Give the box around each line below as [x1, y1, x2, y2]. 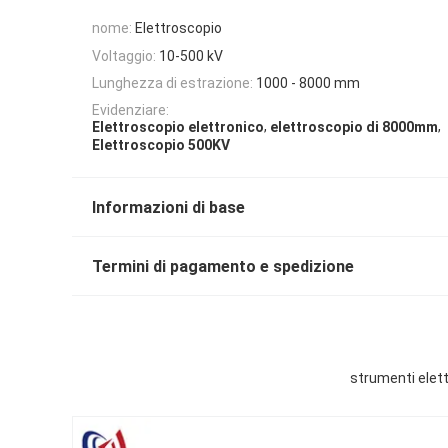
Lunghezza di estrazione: [92, 74, 253, 91]
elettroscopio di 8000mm [270, 119, 438, 136]
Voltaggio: [92, 47, 156, 64]
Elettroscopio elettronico [92, 119, 264, 136]
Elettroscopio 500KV [92, 136, 230, 153]
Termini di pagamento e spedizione [92, 256, 354, 276]
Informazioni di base [92, 197, 245, 217]
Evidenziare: [92, 102, 169, 119]
